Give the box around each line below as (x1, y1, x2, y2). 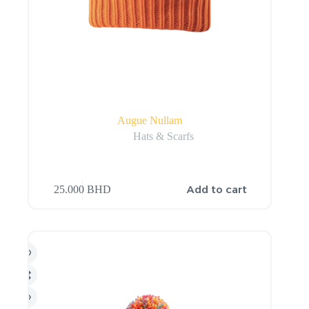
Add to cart (187, 183, 248, 197)
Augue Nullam (117, 114, 183, 127)
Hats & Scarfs (133, 130, 195, 143)
